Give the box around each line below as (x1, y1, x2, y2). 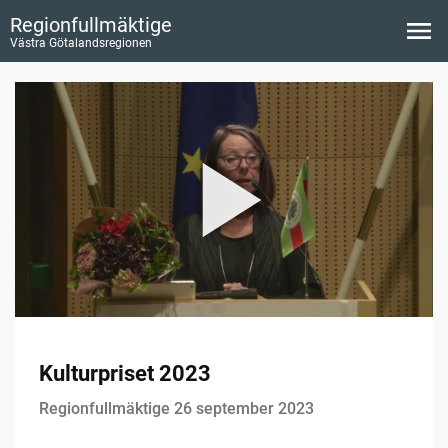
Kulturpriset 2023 (39, 361, 211, 387)
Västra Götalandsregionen (10, 36, 152, 50)
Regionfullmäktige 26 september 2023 (39, 399, 314, 419)
